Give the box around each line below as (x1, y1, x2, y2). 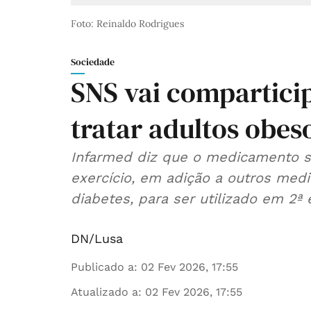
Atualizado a (71, 285, 138, 299)
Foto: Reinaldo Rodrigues (71, 17, 184, 31)
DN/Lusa (71, 231, 123, 246)
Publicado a (71, 260, 134, 274)
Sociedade (71, 55, 115, 69)
